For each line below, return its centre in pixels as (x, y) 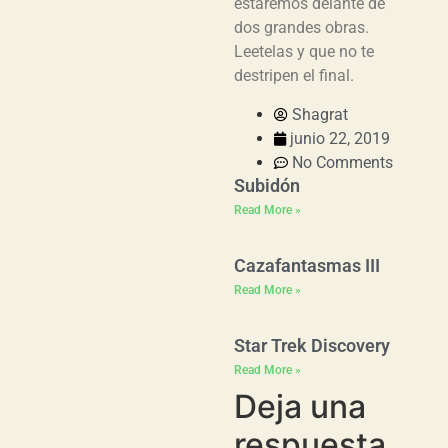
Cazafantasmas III (307, 265)
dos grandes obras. (301, 28)
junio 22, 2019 (340, 138)
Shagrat (320, 114)
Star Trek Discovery (312, 345)
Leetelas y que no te (304, 52)
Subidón (267, 185)
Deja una (300, 406)
